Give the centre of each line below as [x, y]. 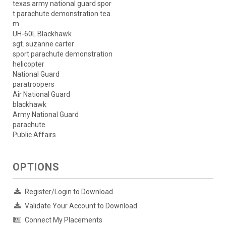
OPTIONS [36, 167]
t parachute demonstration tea [62, 14]
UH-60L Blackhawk [42, 34]
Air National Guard [41, 95]
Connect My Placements [64, 220]
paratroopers [34, 84]
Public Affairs [34, 135]
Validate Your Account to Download [81, 206]
